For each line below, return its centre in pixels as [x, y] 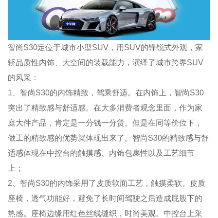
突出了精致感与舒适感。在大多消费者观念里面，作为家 [105, 107]
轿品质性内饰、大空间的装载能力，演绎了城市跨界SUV [106, 62]
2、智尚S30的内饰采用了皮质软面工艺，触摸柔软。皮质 [107, 183]
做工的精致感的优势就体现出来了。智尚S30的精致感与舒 [109, 137]
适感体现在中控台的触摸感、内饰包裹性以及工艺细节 [101, 153]
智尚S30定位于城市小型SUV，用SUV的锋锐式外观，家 [106, 47]
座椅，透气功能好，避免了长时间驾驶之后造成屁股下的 [105, 198]
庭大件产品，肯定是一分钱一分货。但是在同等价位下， [105, 122]
